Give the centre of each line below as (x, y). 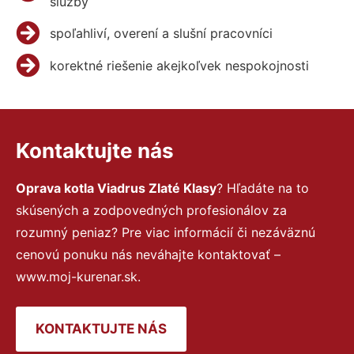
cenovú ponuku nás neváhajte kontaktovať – (148, 254)
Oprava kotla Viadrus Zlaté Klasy (116, 188)
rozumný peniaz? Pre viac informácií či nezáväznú (166, 232)
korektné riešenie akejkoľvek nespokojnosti (179, 65)
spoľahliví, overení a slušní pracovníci (161, 33)
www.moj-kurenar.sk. (78, 276)
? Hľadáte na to (263, 188)
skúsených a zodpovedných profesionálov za (151, 210)
